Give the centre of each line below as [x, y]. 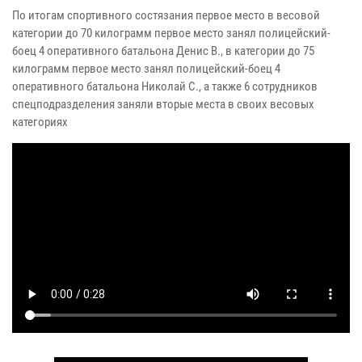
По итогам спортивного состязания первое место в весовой [166, 15]
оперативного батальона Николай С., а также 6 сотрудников [165, 86]
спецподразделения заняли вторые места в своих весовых [163, 104]
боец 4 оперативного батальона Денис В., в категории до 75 [163, 51]
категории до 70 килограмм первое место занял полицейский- [171, 33]
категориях [40, 122]
